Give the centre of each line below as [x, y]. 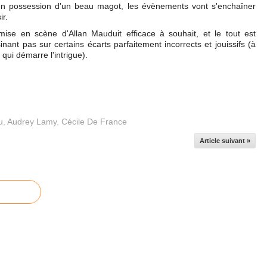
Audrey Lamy [32, 122]
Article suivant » [225, 141]
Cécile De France [94, 122]
